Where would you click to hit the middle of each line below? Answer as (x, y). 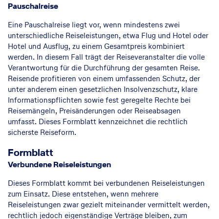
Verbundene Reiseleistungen (59, 164)
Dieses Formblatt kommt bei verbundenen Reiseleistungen (106, 183)
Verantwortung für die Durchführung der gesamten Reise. (104, 68)
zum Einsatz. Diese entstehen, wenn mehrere (83, 194)
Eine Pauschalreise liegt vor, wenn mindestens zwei (94, 25)
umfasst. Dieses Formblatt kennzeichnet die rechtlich (98, 121)
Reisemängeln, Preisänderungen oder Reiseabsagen (94, 111)
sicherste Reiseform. (42, 132)
